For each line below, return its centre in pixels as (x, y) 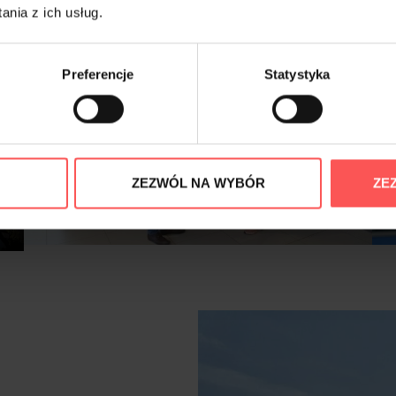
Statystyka (297, 74)
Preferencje (98, 74)
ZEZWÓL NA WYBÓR (198, 183)
